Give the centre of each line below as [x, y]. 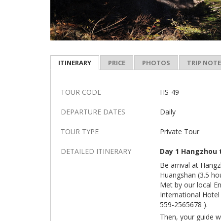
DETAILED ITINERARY [96, 151]
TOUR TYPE [80, 131]
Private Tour [180, 131]
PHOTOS [156, 63]
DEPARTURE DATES [93, 112]
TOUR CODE [81, 92]
